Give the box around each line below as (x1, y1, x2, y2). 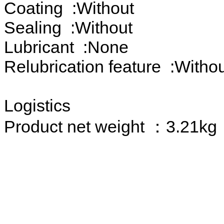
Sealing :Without (4, 17, 132, 37)
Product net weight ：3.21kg (4, 116, 221, 136)
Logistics (4, 95, 70, 115)
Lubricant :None (4, 37, 128, 56)
